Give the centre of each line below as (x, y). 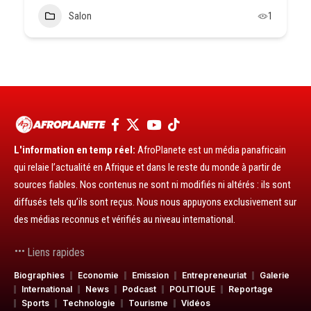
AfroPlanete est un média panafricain (211, 150)
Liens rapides (55, 252)
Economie (98, 275)
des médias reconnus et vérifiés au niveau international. (125, 219)
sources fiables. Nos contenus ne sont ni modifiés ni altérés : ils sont (152, 185)
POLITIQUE (192, 289)
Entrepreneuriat (214, 275)
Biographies (39, 275)
